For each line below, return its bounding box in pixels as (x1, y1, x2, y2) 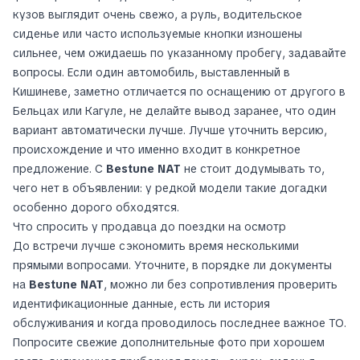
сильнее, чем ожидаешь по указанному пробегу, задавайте (13, 45, 346, 60)
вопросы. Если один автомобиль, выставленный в (13, 64, 290, 80)
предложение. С (13, 161, 106, 176)
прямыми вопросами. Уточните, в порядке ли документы (13, 257, 332, 272)
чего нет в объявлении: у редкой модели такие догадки (13, 180, 327, 195)
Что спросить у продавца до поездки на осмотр (13, 219, 286, 234)
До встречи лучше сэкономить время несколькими (13, 238, 299, 253)
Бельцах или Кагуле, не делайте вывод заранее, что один (13, 103, 336, 118)
